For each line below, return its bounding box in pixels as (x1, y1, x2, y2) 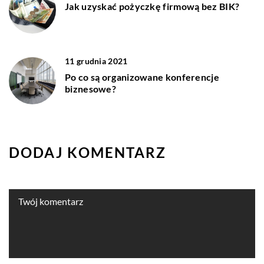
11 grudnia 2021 (65, 55, 128, 66)
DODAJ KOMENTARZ (9, 143, 166, 161)
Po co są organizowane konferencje (65, 71, 219, 82)
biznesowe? (65, 82, 117, 94)
